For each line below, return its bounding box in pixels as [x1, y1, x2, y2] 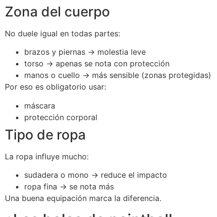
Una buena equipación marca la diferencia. [5, 193, 161, 203]
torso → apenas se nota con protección [24, 59, 170, 69]
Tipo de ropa [5, 126, 86, 143]
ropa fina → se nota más [24, 182, 114, 192]
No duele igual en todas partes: [5, 28, 120, 38]
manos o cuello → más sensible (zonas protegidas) [24, 70, 211, 80]
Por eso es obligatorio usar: [5, 82, 106, 92]
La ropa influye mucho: [5, 151, 89, 161]
